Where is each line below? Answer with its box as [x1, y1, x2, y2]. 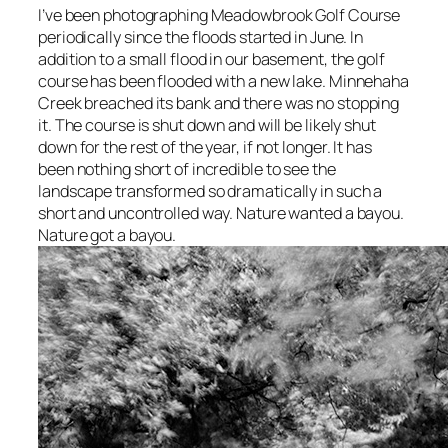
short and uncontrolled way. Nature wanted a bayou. [38, 201, 404, 224]
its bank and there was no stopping [155, 91, 400, 114]
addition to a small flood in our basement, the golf [38, 47, 385, 70]
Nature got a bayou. [38, 223, 177, 246]
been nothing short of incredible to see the [38, 157, 336, 180]
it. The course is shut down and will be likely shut [38, 113, 376, 136]
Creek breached [38, 91, 156, 114]
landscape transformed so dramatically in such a [38, 179, 383, 202]
